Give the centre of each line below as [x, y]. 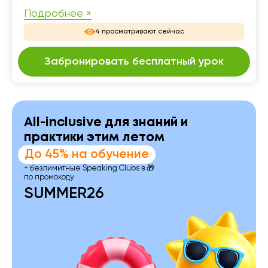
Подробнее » [58, 14]
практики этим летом [94, 138]
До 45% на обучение [87, 155]
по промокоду [49, 178]
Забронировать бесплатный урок [134, 62]
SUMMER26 [64, 194]
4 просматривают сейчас [139, 32]
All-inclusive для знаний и [106, 123]
